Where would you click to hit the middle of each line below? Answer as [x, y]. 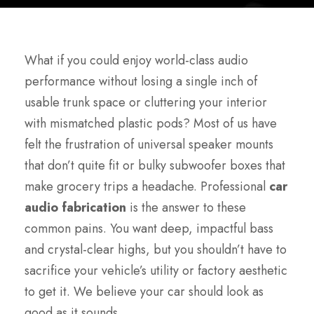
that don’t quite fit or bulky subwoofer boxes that [155, 166]
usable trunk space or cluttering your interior [146, 103]
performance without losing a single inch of [141, 82]
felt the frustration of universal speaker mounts [149, 145]
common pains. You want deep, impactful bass [149, 229]
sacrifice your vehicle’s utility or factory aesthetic [156, 271]
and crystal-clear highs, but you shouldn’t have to [156, 250]
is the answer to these [186, 208]
